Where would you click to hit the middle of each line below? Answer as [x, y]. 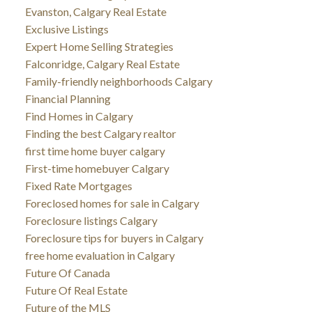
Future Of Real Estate [76, 290]
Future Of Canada [67, 272]
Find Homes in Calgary [79, 116]
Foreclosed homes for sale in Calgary [112, 203]
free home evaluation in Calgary [100, 255]
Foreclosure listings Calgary [91, 220]
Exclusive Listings [67, 29]
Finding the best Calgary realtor [100, 133]
